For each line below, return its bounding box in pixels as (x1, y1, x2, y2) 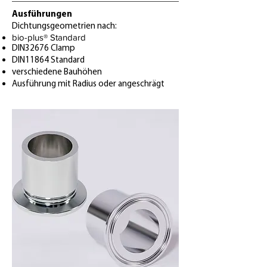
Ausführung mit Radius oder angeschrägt (12, 80, 164, 89)
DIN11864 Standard (12, 56, 85, 65)
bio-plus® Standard (12, 32, 86, 42)
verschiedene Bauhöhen (12, 68, 102, 77)
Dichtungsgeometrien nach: (12, 22, 117, 31)
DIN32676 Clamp (12, 44, 75, 53)
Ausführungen (12, 10, 72, 19)
